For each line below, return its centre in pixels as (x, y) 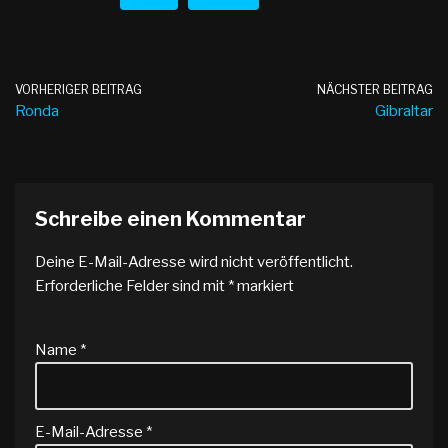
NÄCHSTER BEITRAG (375, 90)
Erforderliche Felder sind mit (131, 286)
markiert (264, 286)
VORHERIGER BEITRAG (78, 90)
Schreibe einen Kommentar (170, 219)
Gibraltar (404, 111)
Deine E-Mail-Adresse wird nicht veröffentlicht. (194, 262)
